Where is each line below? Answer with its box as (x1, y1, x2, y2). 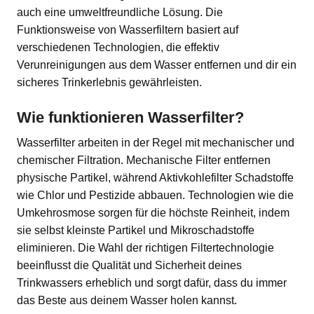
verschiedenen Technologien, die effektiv (17, 41, 219, 53)
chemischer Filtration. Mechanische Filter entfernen (17, 153, 271, 166)
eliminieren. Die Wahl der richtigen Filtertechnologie (17, 241, 274, 254)
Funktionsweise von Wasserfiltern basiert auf (17, 24, 238, 36)
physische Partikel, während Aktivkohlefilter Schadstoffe (17, 171, 294, 184)
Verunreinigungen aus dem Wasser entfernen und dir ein (17, 59, 296, 71)
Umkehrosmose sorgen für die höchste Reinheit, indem (17, 206, 289, 219)
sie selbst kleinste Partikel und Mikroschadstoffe (17, 224, 254, 236)
